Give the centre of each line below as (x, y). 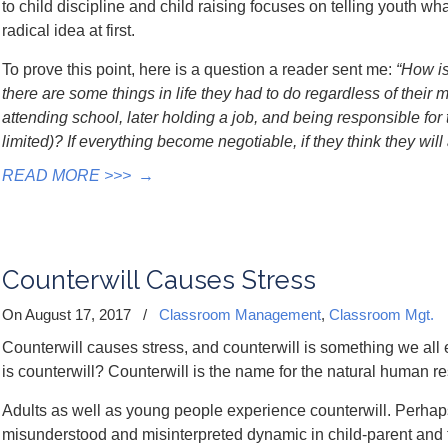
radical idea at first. (68, 30)
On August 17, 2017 (68, 314)
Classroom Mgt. (381, 314)
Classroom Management (240, 314)
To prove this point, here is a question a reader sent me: (199, 69)
